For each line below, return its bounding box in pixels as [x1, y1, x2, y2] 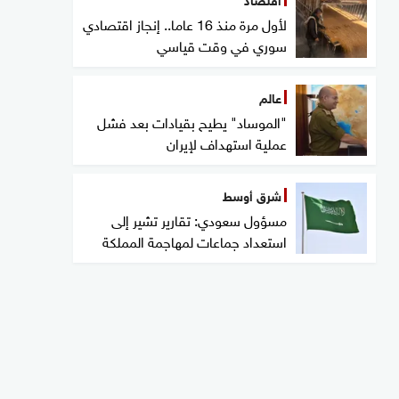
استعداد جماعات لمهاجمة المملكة [102, 228, 287, 254]
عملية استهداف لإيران [167, 130, 287, 156]
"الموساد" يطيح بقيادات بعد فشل [97, 109, 287, 134]
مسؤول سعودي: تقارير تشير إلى [111, 207, 287, 232]
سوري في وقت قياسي [157, 32, 287, 58]
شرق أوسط [223, 183, 281, 207]
